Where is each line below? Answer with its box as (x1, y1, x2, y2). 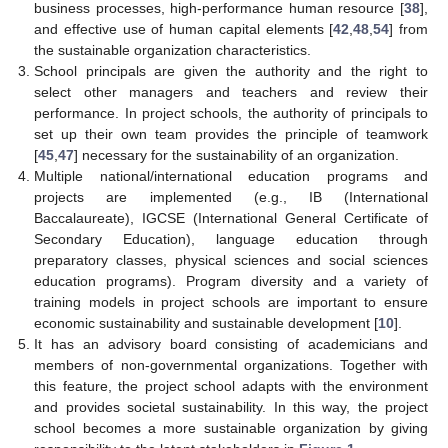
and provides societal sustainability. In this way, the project (34, 398, 428, 415)
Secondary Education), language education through (34, 230, 428, 247)
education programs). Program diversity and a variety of (34, 272, 428, 289)
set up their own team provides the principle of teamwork (34, 125, 428, 142)
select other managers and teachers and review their (34, 83, 428, 100)
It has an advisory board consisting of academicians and (34, 335, 428, 352)
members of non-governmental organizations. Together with (34, 356, 428, 373)
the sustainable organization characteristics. (34, 41, 312, 58)
